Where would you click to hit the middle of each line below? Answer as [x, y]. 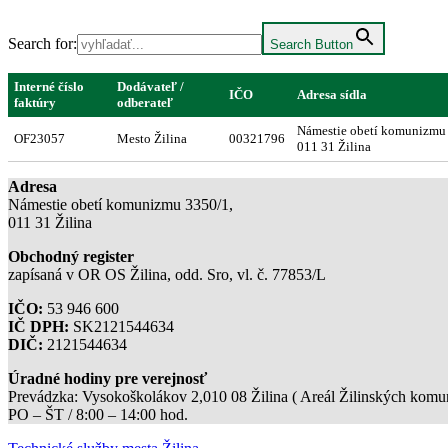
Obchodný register [71, 256]
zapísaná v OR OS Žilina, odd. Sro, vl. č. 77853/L [167, 274]
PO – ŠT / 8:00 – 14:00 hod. [98, 414]
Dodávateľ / [150, 86]
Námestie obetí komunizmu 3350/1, [120, 204]
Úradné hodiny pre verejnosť [107, 378]
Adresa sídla [332, 94]
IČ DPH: [38, 326]
